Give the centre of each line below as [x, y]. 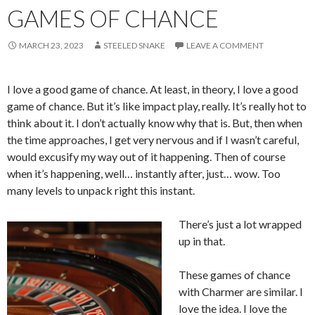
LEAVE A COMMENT [225, 45]
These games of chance [234, 275]
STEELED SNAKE [134, 45]
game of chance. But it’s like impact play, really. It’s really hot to [157, 106]
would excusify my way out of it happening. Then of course [146, 156]
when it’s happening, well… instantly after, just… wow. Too [144, 173]
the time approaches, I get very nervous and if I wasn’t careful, [153, 140]
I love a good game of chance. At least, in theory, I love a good [153, 89]
